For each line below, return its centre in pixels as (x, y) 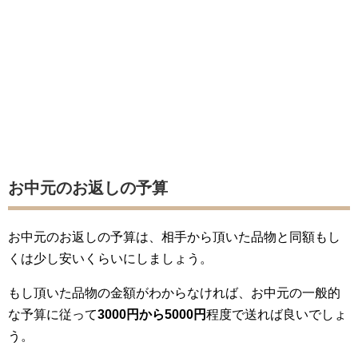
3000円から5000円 (152, 314)
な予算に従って (53, 314)
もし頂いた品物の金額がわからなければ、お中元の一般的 (174, 293)
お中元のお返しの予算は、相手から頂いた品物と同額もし (174, 237)
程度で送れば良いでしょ (276, 314)
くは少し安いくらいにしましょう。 (110, 259)
